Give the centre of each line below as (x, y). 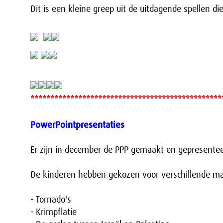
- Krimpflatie (54, 212)
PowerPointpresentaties (77, 125)
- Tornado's (51, 200)
